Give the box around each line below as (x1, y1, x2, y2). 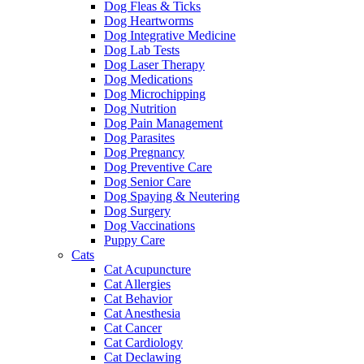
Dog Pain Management (104, 115, 223, 130)
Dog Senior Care (104, 174, 191, 188)
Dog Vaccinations (104, 218, 195, 232)
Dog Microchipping (104, 86, 206, 101)
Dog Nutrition (104, 101, 176, 115)
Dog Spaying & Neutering (104, 188, 240, 203)
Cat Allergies (104, 276, 171, 291)
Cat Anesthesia (104, 305, 180, 320)
